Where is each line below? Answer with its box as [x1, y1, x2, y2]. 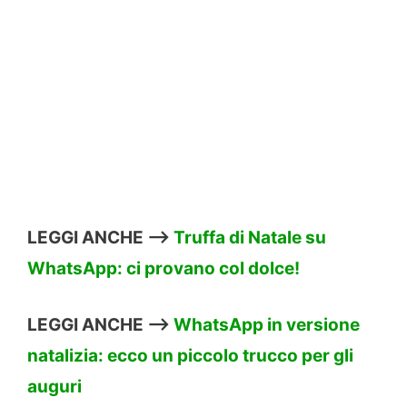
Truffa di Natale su [174, 226, 326, 248]
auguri [27, 376, 82, 398]
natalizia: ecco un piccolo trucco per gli [27, 345, 353, 367]
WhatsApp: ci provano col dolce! [27, 257, 300, 279]
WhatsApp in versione [174, 314, 360, 336]
